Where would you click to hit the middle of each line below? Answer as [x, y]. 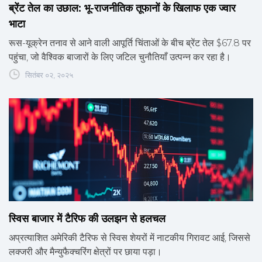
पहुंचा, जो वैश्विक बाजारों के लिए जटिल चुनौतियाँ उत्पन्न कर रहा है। [120, 57]
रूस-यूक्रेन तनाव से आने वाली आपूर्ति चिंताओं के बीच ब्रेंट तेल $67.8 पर [130, 43]
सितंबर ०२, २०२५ [49, 75]
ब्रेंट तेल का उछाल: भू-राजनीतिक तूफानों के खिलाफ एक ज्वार [122, 8]
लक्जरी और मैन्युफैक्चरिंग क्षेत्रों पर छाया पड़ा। [85, 252]
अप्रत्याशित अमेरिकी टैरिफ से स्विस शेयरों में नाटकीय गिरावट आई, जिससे [130, 238]
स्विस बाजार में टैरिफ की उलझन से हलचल [87, 219]
